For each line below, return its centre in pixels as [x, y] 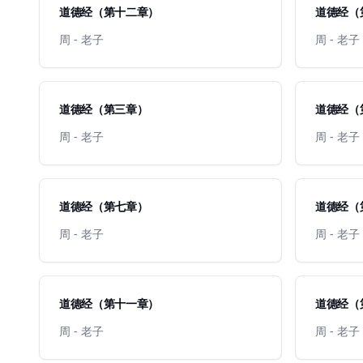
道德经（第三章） [104, 109]
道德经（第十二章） [109, 12]
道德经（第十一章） [109, 303]
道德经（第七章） [104, 206]
